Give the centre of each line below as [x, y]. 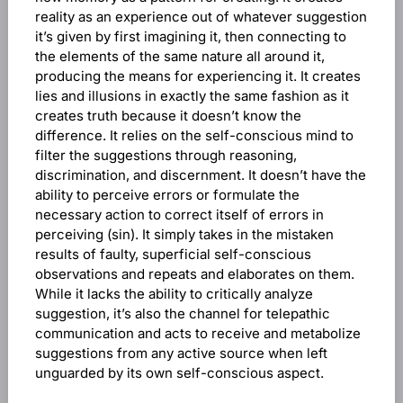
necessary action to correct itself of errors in [179, 215]
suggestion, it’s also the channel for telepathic [182, 313]
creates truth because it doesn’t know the [168, 116]
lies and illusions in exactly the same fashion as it [192, 96]
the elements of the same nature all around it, [179, 56]
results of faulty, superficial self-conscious [173, 254]
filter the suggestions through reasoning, [166, 155]
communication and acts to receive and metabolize [197, 333]
